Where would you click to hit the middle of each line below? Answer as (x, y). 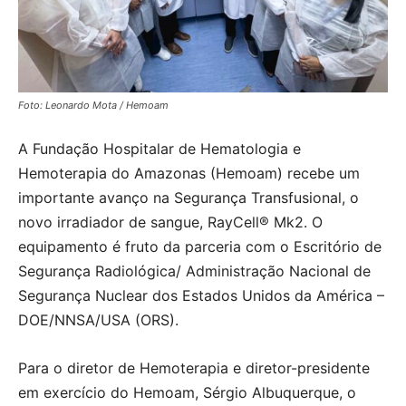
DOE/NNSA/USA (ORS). (98, 320)
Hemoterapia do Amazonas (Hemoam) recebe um (189, 173)
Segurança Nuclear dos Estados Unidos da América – (201, 295)
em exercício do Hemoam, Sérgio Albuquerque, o (187, 392)
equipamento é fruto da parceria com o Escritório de (200, 246)
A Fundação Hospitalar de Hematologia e (159, 149)
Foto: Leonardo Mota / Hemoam (93, 105)
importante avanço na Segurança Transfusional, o (188, 198)
